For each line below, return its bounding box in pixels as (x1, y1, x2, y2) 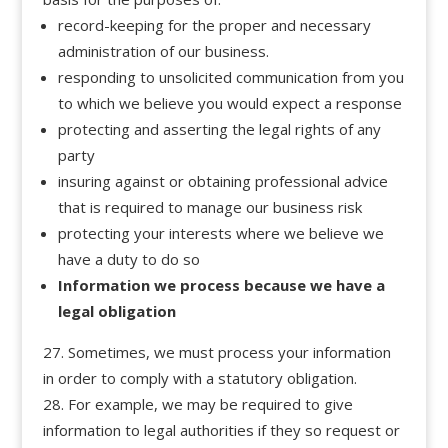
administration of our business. (57, 40, 269, 61)
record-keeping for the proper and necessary (57, 14, 371, 35)
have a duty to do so (57, 248, 200, 269)
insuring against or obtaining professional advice (57, 170, 388, 191)
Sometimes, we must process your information (67, 341, 391, 362)
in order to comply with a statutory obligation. (42, 367, 357, 388)
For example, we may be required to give (67, 393, 353, 414)
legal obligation (57, 300, 176, 321)
